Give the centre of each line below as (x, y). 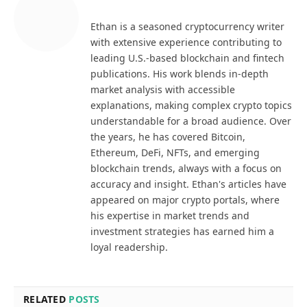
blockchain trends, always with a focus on (186, 168)
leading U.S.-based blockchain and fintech (187, 58)
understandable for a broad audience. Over (191, 121)
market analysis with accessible (163, 89)
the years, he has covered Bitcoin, (168, 136)
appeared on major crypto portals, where (185, 199)
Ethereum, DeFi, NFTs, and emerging (175, 152)
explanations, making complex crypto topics (191, 105)
